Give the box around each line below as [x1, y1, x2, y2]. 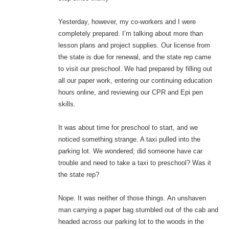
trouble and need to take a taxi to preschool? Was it [58, 159, 211, 167]
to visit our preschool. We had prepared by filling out [58, 65, 212, 73]
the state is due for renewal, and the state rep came [58, 53, 211, 61]
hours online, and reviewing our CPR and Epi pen [58, 88, 203, 97]
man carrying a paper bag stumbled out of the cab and [58, 206, 218, 214]
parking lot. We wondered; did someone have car [58, 147, 202, 155]
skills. [58, 100, 76, 108]
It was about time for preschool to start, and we [58, 124, 198, 132]
